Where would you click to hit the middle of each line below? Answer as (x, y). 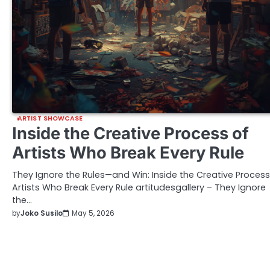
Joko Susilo (42, 214)
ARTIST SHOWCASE (50, 119)
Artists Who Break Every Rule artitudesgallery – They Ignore (139, 188)
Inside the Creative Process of (130, 134)
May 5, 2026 (93, 214)
